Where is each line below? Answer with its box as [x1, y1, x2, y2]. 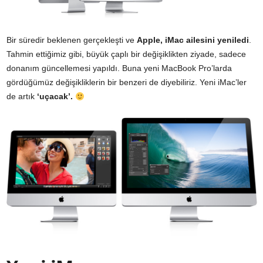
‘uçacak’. [37, 92, 73, 102]
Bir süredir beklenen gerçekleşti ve [6, 35, 137, 45]
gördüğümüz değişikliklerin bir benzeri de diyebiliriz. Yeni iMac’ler [6, 77, 247, 87]
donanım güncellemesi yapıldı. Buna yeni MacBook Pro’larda [6, 63, 232, 73]
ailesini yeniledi [184, 35, 249, 45]
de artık [6, 92, 37, 102]
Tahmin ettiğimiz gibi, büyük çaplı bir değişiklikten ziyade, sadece [6, 49, 246, 59]
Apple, [137, 35, 165, 45]
